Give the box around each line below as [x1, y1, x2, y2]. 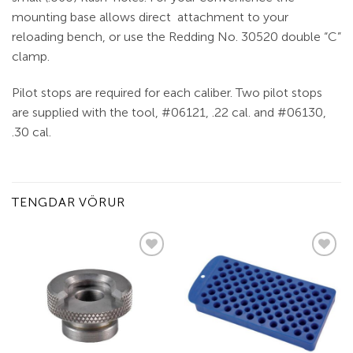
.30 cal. [12, 124, 51, 140]
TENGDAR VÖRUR [12, 195, 125, 210]
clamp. [12, 49, 50, 65]
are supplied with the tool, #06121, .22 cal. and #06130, [12, 105, 326, 121]
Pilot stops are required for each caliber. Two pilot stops [12, 85, 322, 101]
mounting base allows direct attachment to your [12, 9, 288, 25]
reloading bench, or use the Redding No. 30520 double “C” [12, 29, 341, 45]
